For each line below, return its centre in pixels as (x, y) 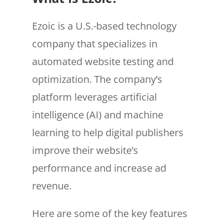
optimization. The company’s (97, 79)
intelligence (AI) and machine (97, 114)
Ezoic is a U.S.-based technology (104, 26)
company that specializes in (94, 43)
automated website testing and (103, 61)
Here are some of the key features (110, 213)
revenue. (52, 185)
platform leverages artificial (94, 97)
